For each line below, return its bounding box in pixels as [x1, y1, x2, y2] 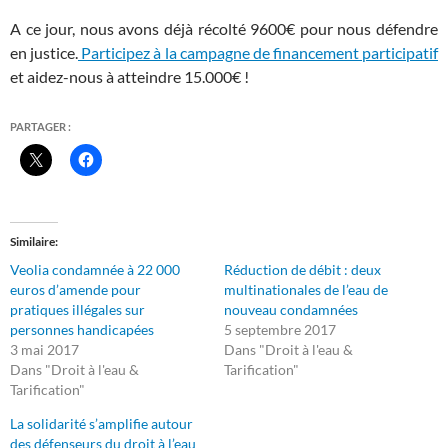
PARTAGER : [10, 120, 71, 133]
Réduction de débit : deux [224, 261, 381, 278]
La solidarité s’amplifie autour [10, 415, 193, 432]
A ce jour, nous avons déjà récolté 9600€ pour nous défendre [10, 19, 438, 38]
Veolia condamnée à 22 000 [10, 261, 180, 278]
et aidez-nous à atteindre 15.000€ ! [10, 67, 249, 86]
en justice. [10, 43, 79, 62]
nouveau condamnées [224, 301, 358, 318]
